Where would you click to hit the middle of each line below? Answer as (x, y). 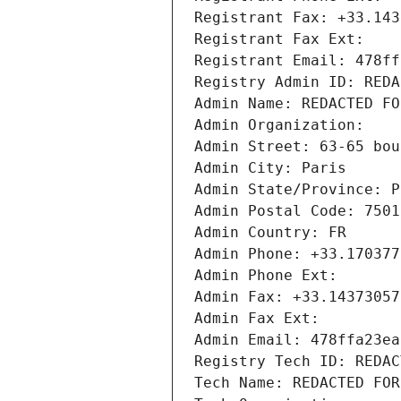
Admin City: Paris (270, 168)
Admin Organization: (284, 125)
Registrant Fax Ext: (279, 39)
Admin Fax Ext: (257, 319)
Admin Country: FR (270, 233)
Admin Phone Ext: (266, 276)
